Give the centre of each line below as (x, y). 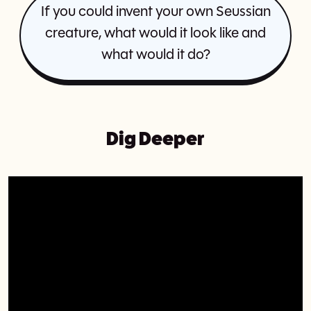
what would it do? (155, 55)
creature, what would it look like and (155, 33)
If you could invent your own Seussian (155, 12)
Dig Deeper (155, 139)
